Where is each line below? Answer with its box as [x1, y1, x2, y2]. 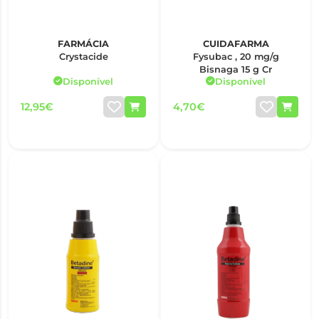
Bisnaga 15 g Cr [199, 64, 272, 75]
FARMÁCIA [58, 38, 109, 49]
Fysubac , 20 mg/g [192, 51, 279, 63]
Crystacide [58, 51, 108, 63]
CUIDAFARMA [202, 38, 269, 49]
